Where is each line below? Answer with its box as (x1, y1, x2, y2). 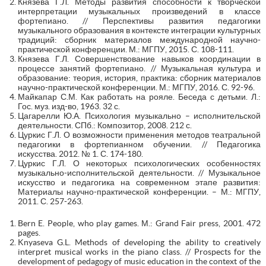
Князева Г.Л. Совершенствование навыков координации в (17, 53, 261, 64)
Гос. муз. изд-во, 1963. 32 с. (17, 101, 120, 111)
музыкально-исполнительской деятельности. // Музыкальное (17, 167, 261, 178)
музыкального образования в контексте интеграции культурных (17, 25, 261, 35)
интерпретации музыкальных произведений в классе (17, 6, 261, 16)
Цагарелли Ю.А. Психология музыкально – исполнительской (17, 110, 261, 121)
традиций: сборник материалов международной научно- (17, 34, 261, 45)
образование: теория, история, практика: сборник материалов (17, 72, 261, 83)
